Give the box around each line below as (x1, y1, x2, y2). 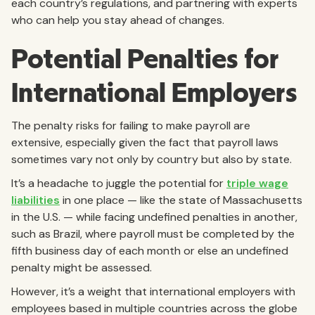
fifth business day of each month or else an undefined (11, 243, 288, 258)
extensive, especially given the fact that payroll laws (11, 134, 278, 150)
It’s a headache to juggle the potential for (11, 175, 226, 191)
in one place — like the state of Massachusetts (60, 192, 302, 207)
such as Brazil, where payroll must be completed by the (11, 226, 295, 241)
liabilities (11, 192, 60, 207)
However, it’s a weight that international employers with (11, 283, 295, 299)
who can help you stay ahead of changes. (11, 12, 224, 27)
